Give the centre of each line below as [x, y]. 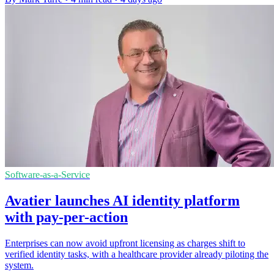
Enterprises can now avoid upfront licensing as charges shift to [125, 243]
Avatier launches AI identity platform [122, 200]
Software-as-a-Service [47, 175]
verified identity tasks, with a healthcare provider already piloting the [137, 254]
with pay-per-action [66, 217]
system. [19, 265]
